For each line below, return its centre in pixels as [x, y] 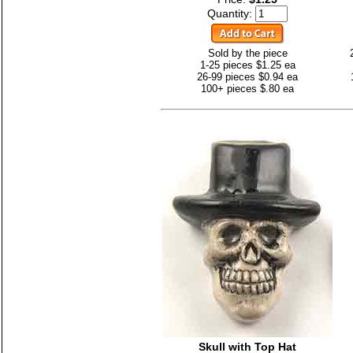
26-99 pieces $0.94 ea [247, 76]
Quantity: [231, 13]
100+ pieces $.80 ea [247, 88]
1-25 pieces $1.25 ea [247, 65]
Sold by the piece [247, 53]
